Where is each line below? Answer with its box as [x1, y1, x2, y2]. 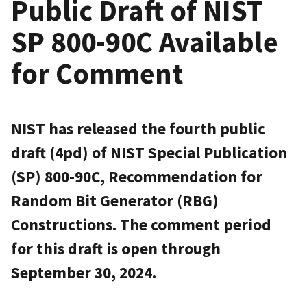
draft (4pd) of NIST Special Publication [11, 142, 287, 162]
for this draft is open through [11, 238, 221, 258]
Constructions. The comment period [11, 214, 271, 234]
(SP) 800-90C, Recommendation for [11, 166, 262, 186]
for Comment [11, 54, 183, 92]
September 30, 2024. [11, 262, 156, 282]
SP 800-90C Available [11, 23, 278, 60]
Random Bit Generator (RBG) [11, 190, 219, 210]
